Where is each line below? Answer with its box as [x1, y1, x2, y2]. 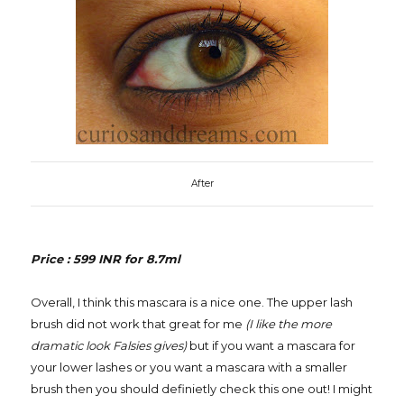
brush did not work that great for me [31, 317, 245, 332]
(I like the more [245, 317, 332, 332]
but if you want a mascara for [187, 338, 355, 353]
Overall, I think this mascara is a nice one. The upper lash [31, 295, 353, 310]
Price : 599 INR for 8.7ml [31, 252, 180, 267]
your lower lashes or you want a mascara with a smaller [31, 360, 347, 375]
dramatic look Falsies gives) [31, 338, 187, 353]
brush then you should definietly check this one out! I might [31, 381, 372, 397]
